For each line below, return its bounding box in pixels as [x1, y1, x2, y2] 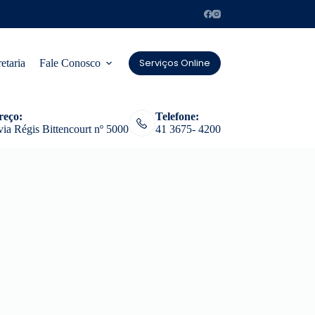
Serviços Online [139, 56, 210, 70]
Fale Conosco [39, 57, 101, 69]
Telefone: [155, 110, 199, 122]
